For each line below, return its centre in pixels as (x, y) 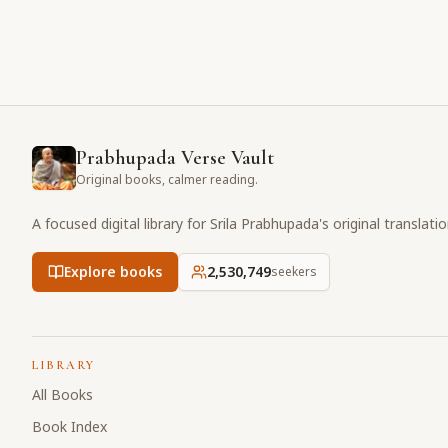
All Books (62, 394)
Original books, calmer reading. (167, 179)
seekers (294, 271)
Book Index (69, 426)
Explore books (113, 271)
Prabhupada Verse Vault (175, 158)
